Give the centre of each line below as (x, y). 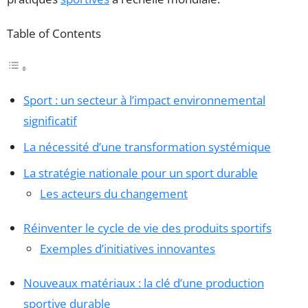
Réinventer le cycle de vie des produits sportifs (147, 228)
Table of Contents (54, 33)
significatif (50, 120)
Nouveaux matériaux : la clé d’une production (144, 283)
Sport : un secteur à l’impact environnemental (144, 100)
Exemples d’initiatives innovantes (128, 248)
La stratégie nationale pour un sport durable (141, 173)
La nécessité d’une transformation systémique (147, 146)
